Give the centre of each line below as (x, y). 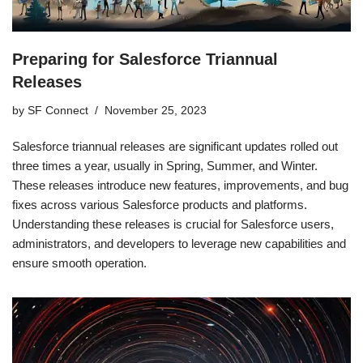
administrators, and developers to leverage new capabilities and (179, 243)
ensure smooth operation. (79, 263)
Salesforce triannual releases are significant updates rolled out (175, 146)
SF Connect (58, 110)
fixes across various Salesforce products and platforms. (160, 204)
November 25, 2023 (156, 110)
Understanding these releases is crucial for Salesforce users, (173, 224)
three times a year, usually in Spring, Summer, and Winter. (165, 165)
